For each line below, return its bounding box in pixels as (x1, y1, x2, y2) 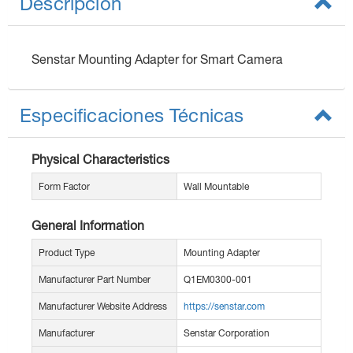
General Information (32, 217, 144, 233)
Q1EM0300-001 (184, 273, 252, 286)
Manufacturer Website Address (39, 300, 167, 313)
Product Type (39, 247, 95, 259)
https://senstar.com (184, 300, 265, 313)
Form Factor (39, 180, 90, 193)
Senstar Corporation (184, 327, 269, 340)
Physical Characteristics (32, 151, 169, 167)
